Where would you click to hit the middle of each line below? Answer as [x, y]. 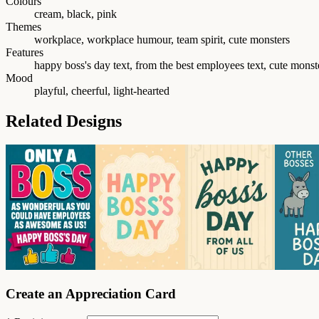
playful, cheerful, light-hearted [102, 90]
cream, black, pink [75, 14]
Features [25, 52]
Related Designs [64, 121]
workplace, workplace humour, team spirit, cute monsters [162, 39]
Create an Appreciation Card [91, 294]
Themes [23, 26]
